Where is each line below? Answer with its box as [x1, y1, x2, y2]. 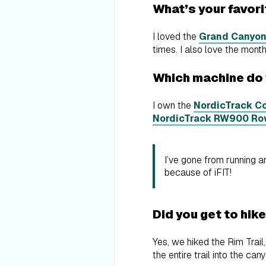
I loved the [153, 30, 199, 43]
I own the [153, 99, 194, 112]
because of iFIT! [164, 166, 232, 179]
